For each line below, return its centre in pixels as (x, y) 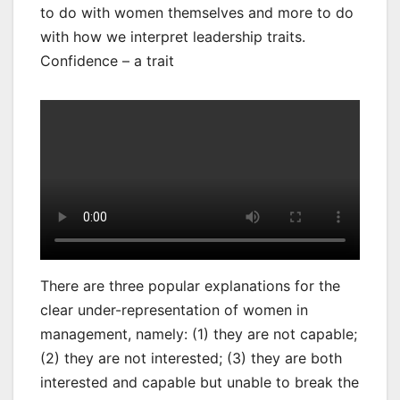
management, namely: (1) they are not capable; (199, 334)
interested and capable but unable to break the (200, 383)
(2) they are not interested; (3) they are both (191, 358)
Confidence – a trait (107, 61)
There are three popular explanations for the (190, 286)
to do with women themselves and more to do (197, 13)
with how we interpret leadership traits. (173, 37)
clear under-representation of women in (174, 310)
